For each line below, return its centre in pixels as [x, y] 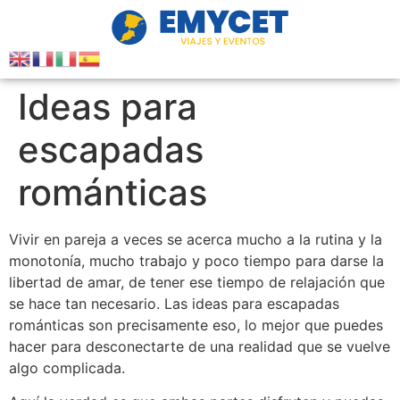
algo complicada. [67, 367]
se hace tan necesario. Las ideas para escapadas [174, 303]
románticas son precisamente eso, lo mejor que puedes [196, 325]
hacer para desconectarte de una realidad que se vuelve [200, 346]
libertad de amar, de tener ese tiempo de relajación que [197, 282]
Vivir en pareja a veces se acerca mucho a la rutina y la [196, 239]
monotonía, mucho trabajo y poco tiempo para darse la [196, 260]
